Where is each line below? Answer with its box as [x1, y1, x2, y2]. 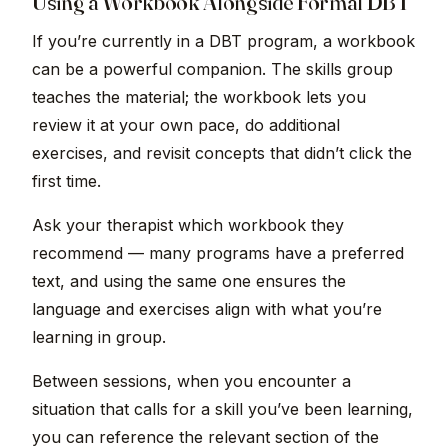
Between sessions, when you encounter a [32, 371, 351, 392]
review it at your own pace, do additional [32, 115, 340, 136]
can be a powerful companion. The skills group [32, 59, 393, 80]
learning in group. [32, 327, 166, 348]
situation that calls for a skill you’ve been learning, [32, 399, 413, 420]
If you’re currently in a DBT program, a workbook [32, 31, 415, 52]
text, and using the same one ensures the [32, 271, 346, 292]
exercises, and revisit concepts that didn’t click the [32, 143, 412, 164]
